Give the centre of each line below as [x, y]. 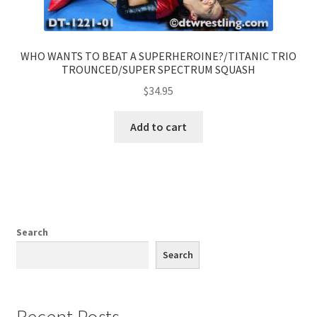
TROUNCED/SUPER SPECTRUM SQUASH [158, 69]
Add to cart [158, 127]
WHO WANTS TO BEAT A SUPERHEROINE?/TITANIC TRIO [158, 56]
